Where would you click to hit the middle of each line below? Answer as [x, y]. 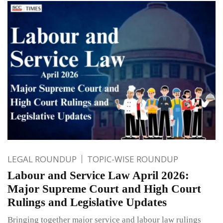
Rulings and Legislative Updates [87, 202]
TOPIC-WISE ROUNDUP [133, 159]
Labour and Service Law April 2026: [98, 175]
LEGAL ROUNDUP [42, 159]
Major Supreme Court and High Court [104, 189]
